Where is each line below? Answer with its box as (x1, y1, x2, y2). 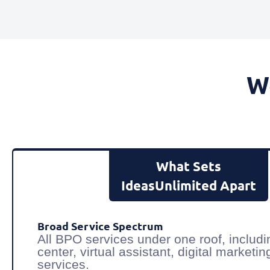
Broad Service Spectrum (37, 219, 163, 233)
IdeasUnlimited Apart (121, 177, 257, 194)
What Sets (156, 158, 222, 175)
